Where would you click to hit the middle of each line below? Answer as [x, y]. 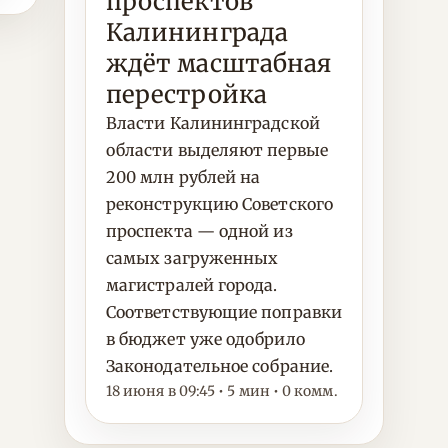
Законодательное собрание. [219, 366]
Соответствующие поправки [224, 312]
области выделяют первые [217, 150]
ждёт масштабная [219, 63]
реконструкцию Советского [219, 204]
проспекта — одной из [199, 231]
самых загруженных [192, 258]
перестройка [186, 94]
